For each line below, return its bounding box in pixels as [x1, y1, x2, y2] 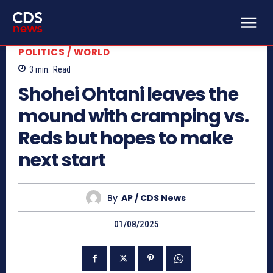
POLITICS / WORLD [18, 45, 110, 58]
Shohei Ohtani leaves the [18, 82, 238, 108]
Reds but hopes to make [18, 126, 233, 152]
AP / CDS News [121, 191, 186, 204]
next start [18, 147, 105, 174]
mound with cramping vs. [18, 104, 249, 130]
